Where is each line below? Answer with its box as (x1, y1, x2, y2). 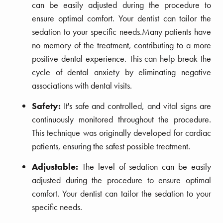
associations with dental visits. (32, 79, 132, 91)
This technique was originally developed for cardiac (32, 126, 211, 138)
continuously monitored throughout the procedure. (32, 113, 211, 125)
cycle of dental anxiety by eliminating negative (32, 66, 211, 78)
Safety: (32, 100, 64, 111)
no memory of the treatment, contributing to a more (32, 39, 211, 51)
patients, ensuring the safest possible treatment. (32, 140, 190, 152)
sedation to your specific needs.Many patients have (32, 25, 211, 37)
